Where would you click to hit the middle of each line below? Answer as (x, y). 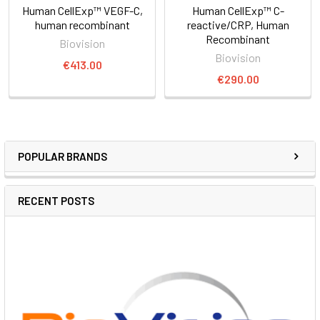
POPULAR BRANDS (62, 156)
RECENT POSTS (56, 200)
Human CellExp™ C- (238, 10)
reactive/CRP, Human (238, 24)
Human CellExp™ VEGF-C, (82, 10)
